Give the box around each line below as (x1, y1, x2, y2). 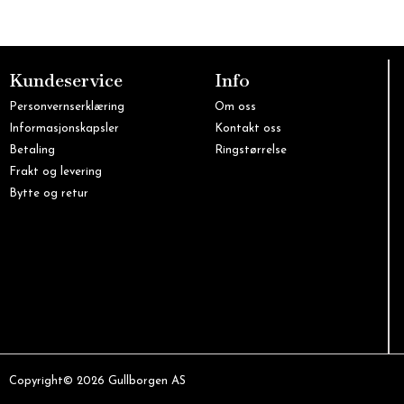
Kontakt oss (215, 123, 282, 135)
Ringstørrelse (215, 144, 288, 157)
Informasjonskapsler (9, 123, 119, 135)
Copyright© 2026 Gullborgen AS (9, 374, 186, 387)
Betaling (9, 144, 55, 157)
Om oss (215, 101, 257, 114)
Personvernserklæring (9, 101, 124, 114)
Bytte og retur (9, 188, 88, 200)
